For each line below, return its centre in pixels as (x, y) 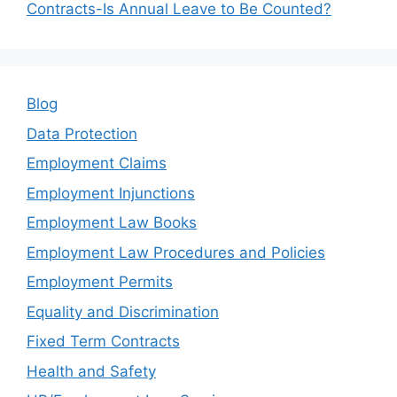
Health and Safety (91, 371)
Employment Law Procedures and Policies (176, 252)
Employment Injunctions (111, 193)
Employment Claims (97, 163)
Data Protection (82, 133)
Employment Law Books (112, 223)
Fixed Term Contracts (103, 342)
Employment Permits (100, 282)
